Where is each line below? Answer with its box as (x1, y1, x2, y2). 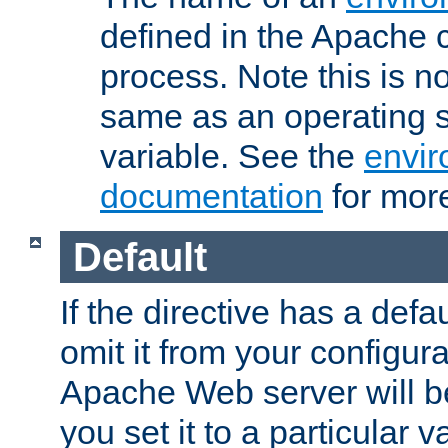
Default (72, 234, 207, 279)
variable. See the (100, 137, 364, 176)
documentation (100, 177, 323, 216)
